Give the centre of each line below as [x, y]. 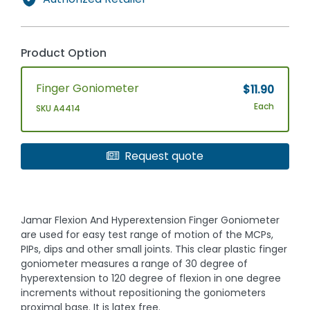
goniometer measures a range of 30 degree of [135, 264]
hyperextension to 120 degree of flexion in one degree [151, 279]
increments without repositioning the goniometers [144, 293]
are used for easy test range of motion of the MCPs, [147, 235]
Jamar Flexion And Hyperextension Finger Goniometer [151, 220]
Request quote [164, 156]
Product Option [64, 53]
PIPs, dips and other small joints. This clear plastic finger [154, 249]
